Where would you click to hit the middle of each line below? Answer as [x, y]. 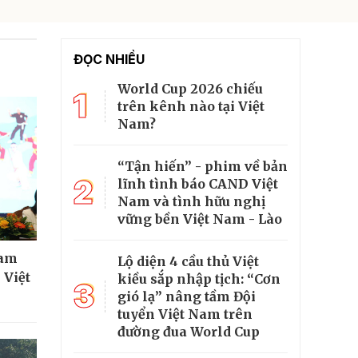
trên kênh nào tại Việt [191, 107]
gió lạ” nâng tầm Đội [187, 297]
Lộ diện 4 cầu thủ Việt [188, 262]
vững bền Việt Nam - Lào [200, 219]
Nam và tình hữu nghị [191, 202]
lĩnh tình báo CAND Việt [198, 184]
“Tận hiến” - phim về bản [203, 167]
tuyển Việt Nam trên [185, 314]
